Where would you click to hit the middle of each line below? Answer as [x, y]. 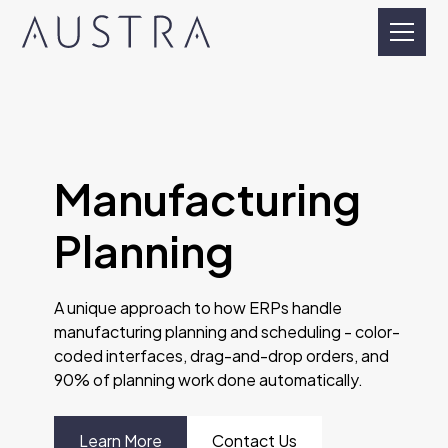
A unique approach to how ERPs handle [198, 307]
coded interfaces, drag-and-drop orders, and [222, 355]
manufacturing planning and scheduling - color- [227, 331]
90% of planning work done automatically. [209, 379]
